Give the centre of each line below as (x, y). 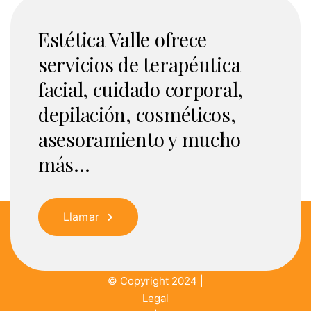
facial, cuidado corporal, (141, 89)
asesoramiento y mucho (140, 139)
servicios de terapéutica (140, 64)
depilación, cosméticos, (137, 114)
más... (64, 164)
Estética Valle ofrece (123, 39)
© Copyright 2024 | (155, 281)
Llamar (81, 217)
